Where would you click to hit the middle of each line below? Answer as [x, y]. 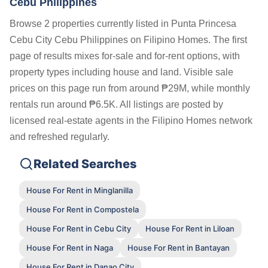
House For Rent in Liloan [190, 228]
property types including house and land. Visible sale [121, 72]
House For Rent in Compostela [83, 209]
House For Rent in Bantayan [179, 247]
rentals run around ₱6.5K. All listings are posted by [116, 104]
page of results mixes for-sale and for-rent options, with [125, 56]
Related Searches [85, 164]
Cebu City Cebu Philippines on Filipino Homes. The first [128, 40]
